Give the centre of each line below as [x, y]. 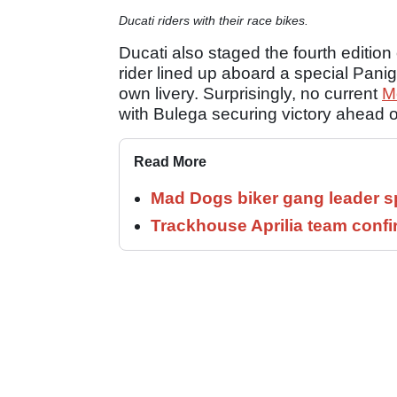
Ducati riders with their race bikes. [214, 20]
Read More [170, 161]
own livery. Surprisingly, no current [250, 93]
